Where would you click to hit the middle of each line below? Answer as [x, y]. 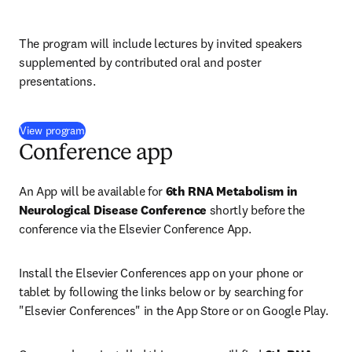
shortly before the [257, 210]
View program [52, 130]
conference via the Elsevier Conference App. [135, 229]
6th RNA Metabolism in [232, 191]
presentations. [57, 81]
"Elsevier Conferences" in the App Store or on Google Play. [174, 310]
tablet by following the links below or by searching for [161, 291]
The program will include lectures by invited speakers [161, 43]
